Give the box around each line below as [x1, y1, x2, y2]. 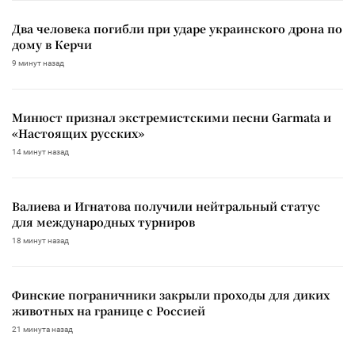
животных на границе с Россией [12, 302, 205, 319]
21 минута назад [12, 324, 73, 334]
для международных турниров [12, 213, 195, 230]
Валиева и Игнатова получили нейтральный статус [12, 197, 320, 214]
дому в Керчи [12, 36, 92, 52]
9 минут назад [12, 58, 64, 67]
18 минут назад [12, 235, 69, 245]
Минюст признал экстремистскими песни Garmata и [12, 109, 331, 125]
